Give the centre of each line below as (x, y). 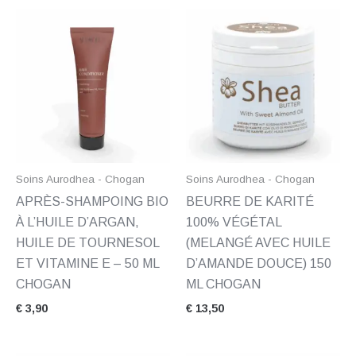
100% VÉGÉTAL (234, 222)
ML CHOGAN (223, 284)
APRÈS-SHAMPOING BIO (92, 202)
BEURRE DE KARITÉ (250, 202)
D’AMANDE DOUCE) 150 (259, 264)
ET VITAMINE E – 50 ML (87, 264)
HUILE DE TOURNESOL (87, 243)
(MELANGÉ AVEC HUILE (258, 243)
